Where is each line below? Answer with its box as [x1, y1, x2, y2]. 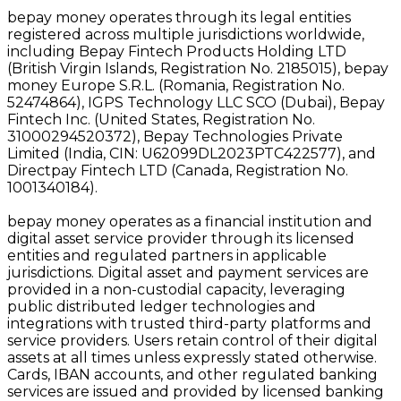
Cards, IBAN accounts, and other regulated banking [7, 365, 378, 383]
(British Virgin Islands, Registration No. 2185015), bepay [7, 59, 388, 77]
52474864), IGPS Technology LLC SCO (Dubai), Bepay [7, 93, 385, 111]
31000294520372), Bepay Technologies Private [7, 127, 343, 145]
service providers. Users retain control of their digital [7, 331, 378, 349]
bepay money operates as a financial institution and [7, 212, 372, 230]
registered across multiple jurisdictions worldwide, [7, 25, 364, 43]
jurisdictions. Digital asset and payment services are [7, 263, 369, 281]
